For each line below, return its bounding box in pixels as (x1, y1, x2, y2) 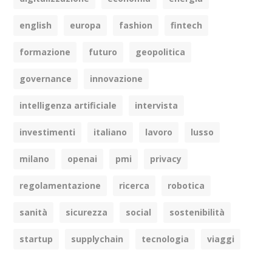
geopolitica (135, 46, 186, 58)
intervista (135, 99, 178, 111)
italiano (93, 126, 127, 138)
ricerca (119, 179, 150, 191)
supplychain (71, 233, 124, 245)
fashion (119, 19, 153, 31)
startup (19, 233, 53, 245)
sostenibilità (169, 206, 225, 218)
